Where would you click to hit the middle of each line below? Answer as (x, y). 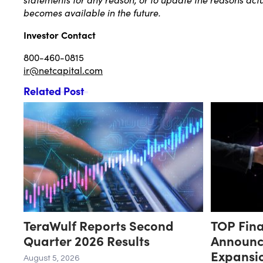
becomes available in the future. (92, 12)
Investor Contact (60, 34)
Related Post (54, 90)
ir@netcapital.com (63, 70)
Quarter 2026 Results (87, 240)
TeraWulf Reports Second (99, 225)
